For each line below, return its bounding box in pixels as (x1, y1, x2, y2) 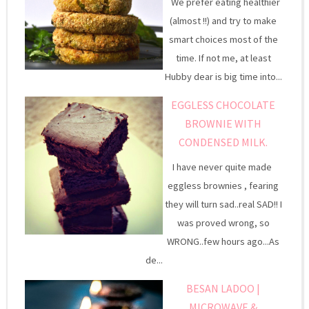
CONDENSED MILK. (179, 134, 268, 149)
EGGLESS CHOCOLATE (171, 97, 276, 112)
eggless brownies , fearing (168, 179, 279, 192)
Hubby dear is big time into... (164, 70, 282, 83)
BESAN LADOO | (186, 281, 261, 295)
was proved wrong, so (177, 216, 270, 229)
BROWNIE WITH (185, 116, 262, 130)
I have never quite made (172, 160, 275, 173)
